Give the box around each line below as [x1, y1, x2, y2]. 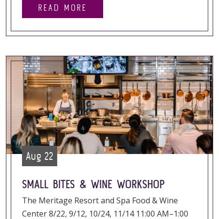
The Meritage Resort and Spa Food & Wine [22, 195, 178, 206]
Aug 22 [26, 150, 53, 162]
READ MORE [38, 2, 87, 13]
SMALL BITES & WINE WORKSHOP [22, 177, 165, 191]
